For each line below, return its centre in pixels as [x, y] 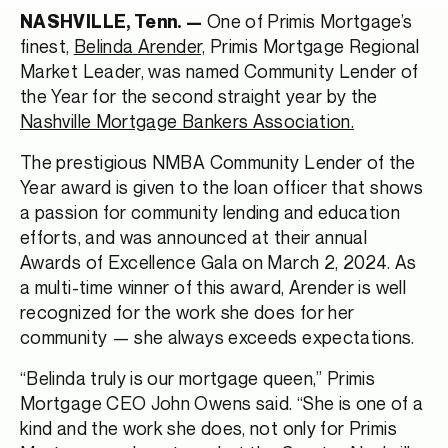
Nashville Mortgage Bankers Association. [187, 121]
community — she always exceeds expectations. [217, 337]
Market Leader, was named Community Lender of [219, 71]
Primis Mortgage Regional [312, 46]
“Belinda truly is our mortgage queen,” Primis [198, 378]
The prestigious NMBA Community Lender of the [218, 162]
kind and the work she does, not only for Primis [208, 428]
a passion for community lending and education [210, 212]
